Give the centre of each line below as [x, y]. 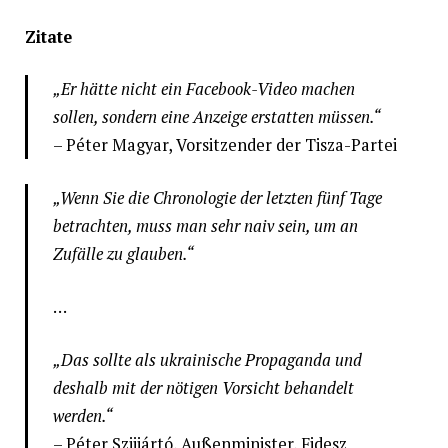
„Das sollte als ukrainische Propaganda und [207, 359]
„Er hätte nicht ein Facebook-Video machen [203, 89]
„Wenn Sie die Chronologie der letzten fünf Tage [217, 198]
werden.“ [82, 415]
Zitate [48, 36]
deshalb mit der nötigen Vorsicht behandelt [203, 387]
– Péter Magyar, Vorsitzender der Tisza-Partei [224, 145]
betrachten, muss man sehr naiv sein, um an [205, 226]
